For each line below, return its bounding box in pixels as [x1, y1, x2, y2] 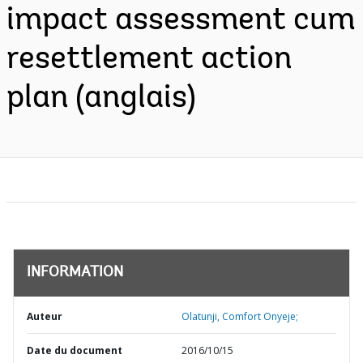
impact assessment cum [6, 5, 355, 37]
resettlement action [6, 44, 292, 76]
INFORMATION [27, 266, 123, 280]
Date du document [27, 344, 122, 357]
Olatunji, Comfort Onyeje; [181, 310, 298, 323]
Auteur [27, 310, 62, 323]
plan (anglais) [6, 83, 196, 115]
